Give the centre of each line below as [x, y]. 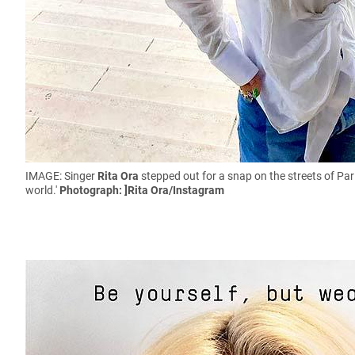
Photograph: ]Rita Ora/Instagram [142, 190]
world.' [42, 190]
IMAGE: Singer [61, 176]
